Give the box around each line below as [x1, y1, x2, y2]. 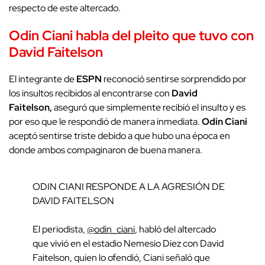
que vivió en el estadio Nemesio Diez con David [33, 237, 224, 250]
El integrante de [9, 72, 76, 85]
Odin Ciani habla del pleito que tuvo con [9, 25, 254, 44]
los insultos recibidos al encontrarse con [9, 86, 172, 99]
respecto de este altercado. [9, 1, 121, 14]
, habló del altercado [135, 222, 216, 235]
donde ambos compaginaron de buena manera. [9, 143, 202, 156]
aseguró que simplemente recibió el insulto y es [54, 101, 245, 114]
